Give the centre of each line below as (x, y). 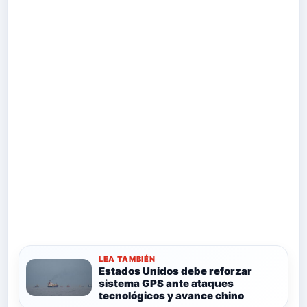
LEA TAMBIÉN (127, 259)
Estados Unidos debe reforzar (175, 271)
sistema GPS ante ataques (166, 283)
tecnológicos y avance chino (171, 296)
